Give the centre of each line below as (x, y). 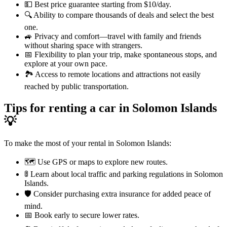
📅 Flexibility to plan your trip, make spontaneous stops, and (121, 54)
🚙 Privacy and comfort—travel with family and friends (113, 36)
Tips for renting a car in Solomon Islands (110, 108)
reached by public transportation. (77, 86)
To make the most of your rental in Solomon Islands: (88, 143)
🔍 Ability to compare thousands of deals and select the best (119, 15)
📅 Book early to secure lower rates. (82, 215)
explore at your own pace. (66, 63)
